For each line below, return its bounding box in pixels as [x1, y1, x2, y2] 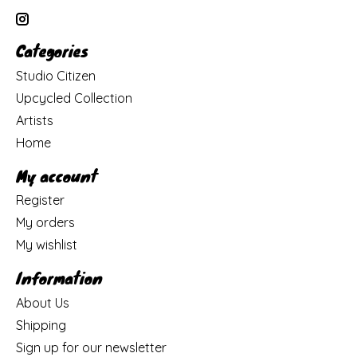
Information [16, 266, 103, 290]
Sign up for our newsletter [16, 339, 167, 355]
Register [16, 192, 65, 209]
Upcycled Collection [16, 89, 132, 106]
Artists [16, 112, 53, 128]
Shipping [16, 316, 66, 333]
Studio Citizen [16, 67, 96, 84]
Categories [16, 38, 88, 62]
